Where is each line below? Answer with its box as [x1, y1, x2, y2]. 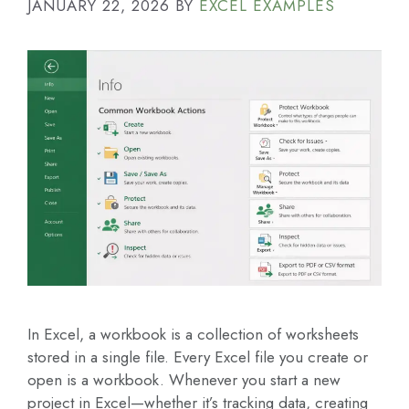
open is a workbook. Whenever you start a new [27, 369, 341, 392]
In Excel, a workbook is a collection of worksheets [27, 323, 359, 346]
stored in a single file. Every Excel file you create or [27, 346, 368, 369]
